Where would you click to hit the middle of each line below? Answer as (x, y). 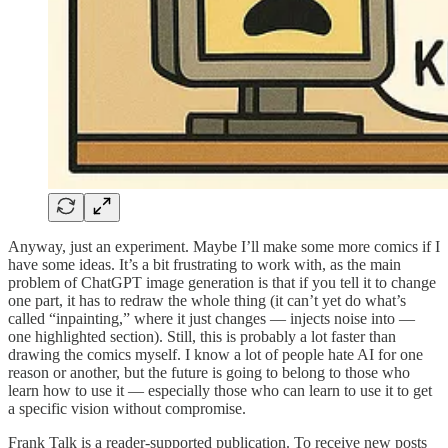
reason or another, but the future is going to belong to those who (209, 372)
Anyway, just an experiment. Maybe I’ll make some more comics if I (224, 246)
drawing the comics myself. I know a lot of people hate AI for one (215, 354)
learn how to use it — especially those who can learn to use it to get (220, 390)
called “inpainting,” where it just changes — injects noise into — (211, 318)
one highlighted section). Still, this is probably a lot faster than (202, 336)
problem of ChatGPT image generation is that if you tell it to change (222, 282)
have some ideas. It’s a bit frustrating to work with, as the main (204, 264)
